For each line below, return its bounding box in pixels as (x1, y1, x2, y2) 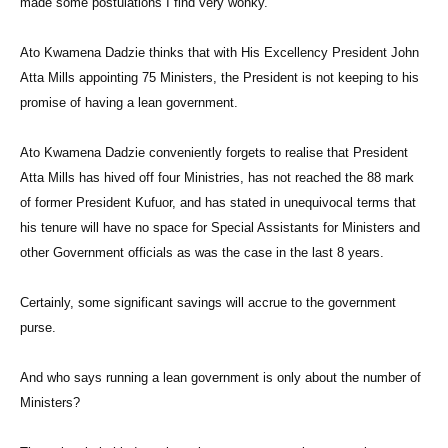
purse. (20, 320, 60, 336)
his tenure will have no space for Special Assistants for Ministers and (20, 220, 420, 236)
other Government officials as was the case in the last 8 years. (20, 245, 396, 261)
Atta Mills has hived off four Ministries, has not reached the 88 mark (20, 170, 414, 186)
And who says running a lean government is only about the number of (20, 370, 421, 386)
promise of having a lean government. (20, 95, 242, 111)
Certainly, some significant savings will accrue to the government (20, 295, 396, 311)
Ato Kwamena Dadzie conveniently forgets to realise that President (20, 145, 408, 161)
